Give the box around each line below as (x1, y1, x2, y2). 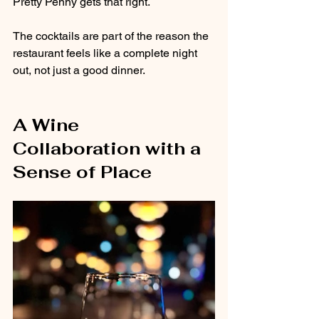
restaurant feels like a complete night (13, 46, 200, 60)
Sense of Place (13, 160, 152, 183)
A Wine (13, 113, 84, 136)
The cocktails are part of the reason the (13, 28, 211, 43)
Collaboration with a (13, 137, 206, 159)
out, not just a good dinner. (13, 63, 145, 77)
